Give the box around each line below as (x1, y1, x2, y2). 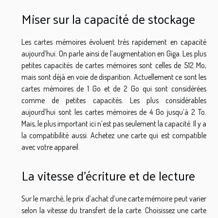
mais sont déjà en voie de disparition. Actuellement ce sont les (21, 72, 206, 82)
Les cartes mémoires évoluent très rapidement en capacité (21, 37, 206, 47)
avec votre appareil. (21, 142, 80, 152)
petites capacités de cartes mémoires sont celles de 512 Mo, (21, 60, 206, 71)
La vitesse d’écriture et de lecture (21, 164, 195, 186)
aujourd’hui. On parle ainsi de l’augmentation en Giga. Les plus (21, 49, 206, 59)
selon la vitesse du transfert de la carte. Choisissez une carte (21, 205, 206, 215)
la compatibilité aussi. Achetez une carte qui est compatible (21, 130, 206, 141)
